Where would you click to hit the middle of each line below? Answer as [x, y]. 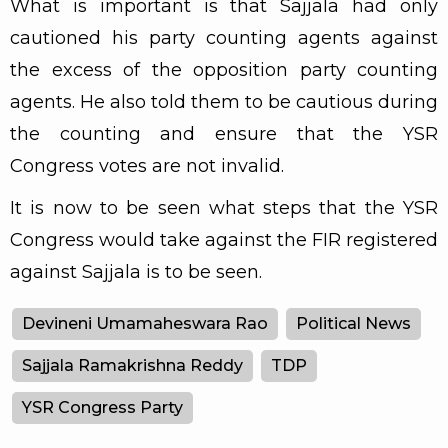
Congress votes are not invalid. [147, 165]
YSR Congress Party [102, 407]
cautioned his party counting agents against [224, 37]
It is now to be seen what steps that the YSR [224, 207]
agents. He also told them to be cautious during [224, 101]
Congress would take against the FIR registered [224, 239]
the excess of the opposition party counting [224, 69]
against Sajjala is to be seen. [136, 271]
